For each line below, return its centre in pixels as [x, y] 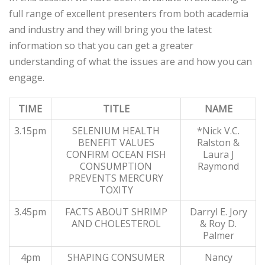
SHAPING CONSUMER [116, 257]
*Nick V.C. [218, 131]
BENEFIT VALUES [116, 143]
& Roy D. [218, 224]
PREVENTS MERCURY [116, 178]
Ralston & [218, 143]
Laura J [218, 154]
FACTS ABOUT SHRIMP [116, 212]
